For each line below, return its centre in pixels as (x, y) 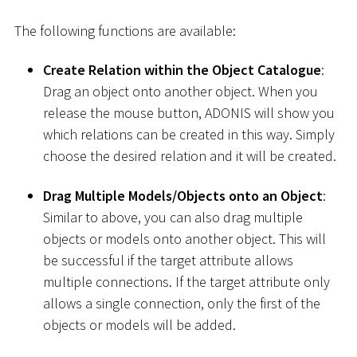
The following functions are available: (125, 30)
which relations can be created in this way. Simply (189, 135)
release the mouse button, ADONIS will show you (189, 113)
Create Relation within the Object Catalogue (182, 70)
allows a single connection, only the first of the (182, 303)
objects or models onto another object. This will (184, 238)
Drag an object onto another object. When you (180, 92)
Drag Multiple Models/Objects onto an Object (183, 195)
